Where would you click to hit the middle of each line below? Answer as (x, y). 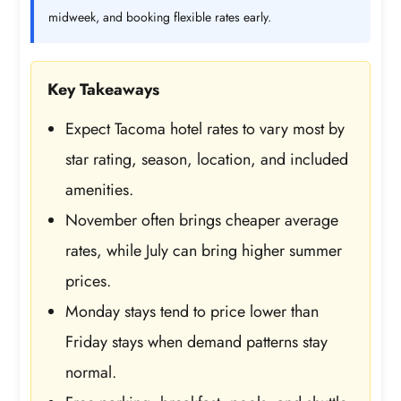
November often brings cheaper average (202, 220)
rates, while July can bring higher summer (204, 250)
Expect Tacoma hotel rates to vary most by (205, 128)
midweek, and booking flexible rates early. (160, 17)
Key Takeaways (104, 89)
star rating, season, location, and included (207, 159)
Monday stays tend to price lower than (192, 311)
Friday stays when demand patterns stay (197, 341)
